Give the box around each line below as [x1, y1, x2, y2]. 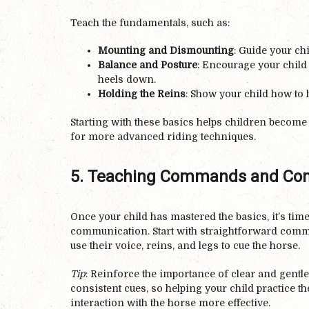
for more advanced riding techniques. [70, 130, 256, 142]
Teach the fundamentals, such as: [70, 17, 230, 28]
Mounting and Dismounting [98, 45, 234, 57]
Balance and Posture [98, 59, 197, 71]
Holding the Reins [98, 88, 186, 100]
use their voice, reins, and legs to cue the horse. [70, 240, 300, 251]
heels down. [98, 74, 156, 86]
